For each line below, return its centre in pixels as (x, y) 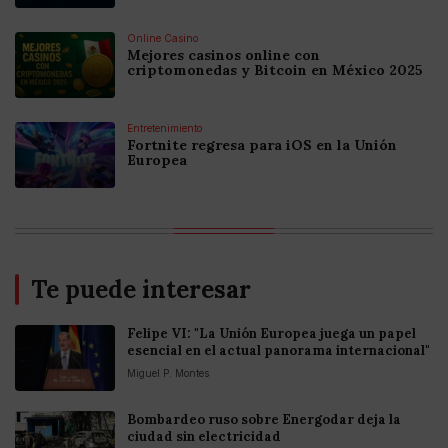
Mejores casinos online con (223, 55)
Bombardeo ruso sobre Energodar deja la (264, 420)
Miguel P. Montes (168, 373)
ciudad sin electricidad (204, 437)
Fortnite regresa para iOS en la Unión (262, 145)
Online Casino (162, 38)
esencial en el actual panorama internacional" (278, 351)
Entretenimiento (164, 128)
